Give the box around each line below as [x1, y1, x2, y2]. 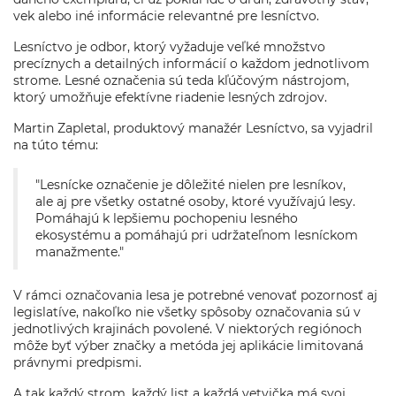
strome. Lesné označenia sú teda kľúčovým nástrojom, [13, 72, 349, 88]
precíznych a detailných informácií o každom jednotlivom [13, 56, 369, 72]
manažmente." [35, 244, 124, 260]
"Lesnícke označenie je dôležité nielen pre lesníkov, [35, 177, 346, 193]
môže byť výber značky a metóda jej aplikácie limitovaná [13, 338, 363, 354]
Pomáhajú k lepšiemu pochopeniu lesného [35, 210, 298, 226]
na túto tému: [13, 137, 98, 153]
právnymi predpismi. [13, 354, 141, 370]
